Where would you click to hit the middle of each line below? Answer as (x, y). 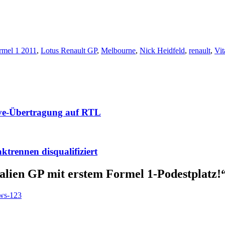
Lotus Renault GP (69, 50)
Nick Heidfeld (162, 50)
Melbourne (118, 50)
